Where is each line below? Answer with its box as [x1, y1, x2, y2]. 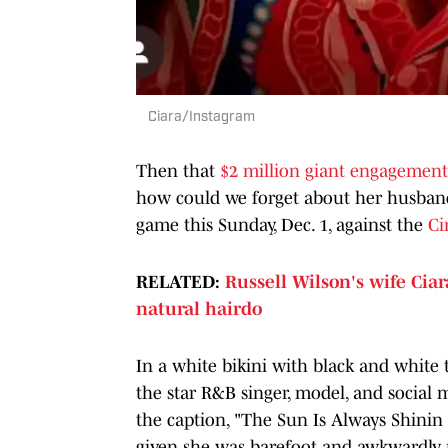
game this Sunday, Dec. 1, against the [136, 215, 428, 236]
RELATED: [136, 272, 225, 293]
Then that [136, 161, 220, 182]
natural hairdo [136, 299, 262, 320]
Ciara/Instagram [148, 110, 255, 126]
